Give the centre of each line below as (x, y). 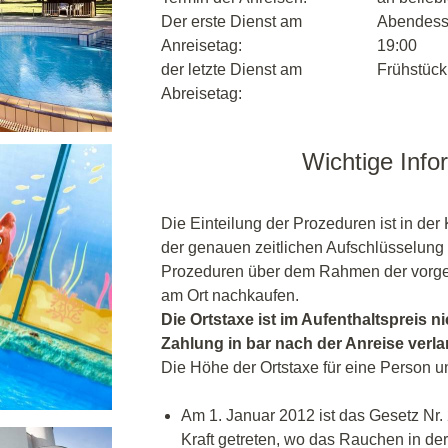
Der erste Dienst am (231, 21)
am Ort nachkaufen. (230, 295)
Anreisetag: (201, 45)
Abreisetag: (201, 93)
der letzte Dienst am (231, 69)
